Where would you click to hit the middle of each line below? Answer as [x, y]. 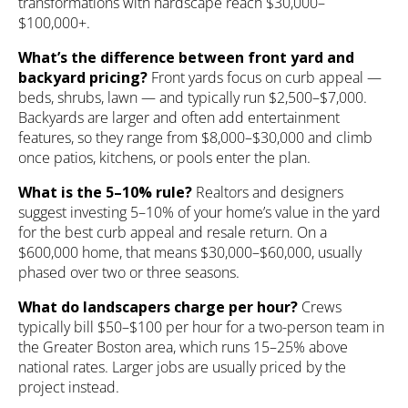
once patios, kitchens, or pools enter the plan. [164, 158]
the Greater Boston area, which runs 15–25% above [183, 347]
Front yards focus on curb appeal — [265, 78]
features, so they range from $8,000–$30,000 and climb [195, 138]
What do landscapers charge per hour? [158, 307]
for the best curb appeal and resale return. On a [173, 233]
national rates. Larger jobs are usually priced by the [182, 367]
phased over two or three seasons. [129, 273]
